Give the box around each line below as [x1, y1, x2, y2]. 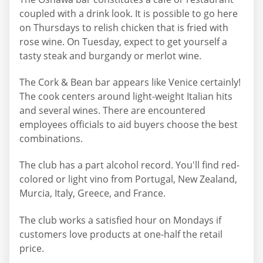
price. [19, 241, 44, 255]
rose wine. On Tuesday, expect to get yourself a [19, 35, 227, 48]
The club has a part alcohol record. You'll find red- [19, 159, 240, 172]
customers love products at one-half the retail [19, 227, 222, 241]
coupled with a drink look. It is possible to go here [19, 6, 238, 20]
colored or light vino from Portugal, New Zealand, [19, 173, 237, 186]
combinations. [19, 131, 83, 145]
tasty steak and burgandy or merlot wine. [19, 49, 201, 62]
